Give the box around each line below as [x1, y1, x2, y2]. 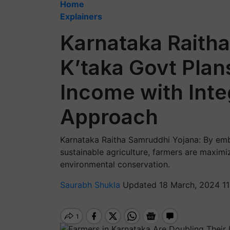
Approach [60, 104, 158, 129]
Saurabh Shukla [60, 180, 123, 190]
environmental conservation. [60, 159, 170, 169]
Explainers [60, 11, 102, 22]
